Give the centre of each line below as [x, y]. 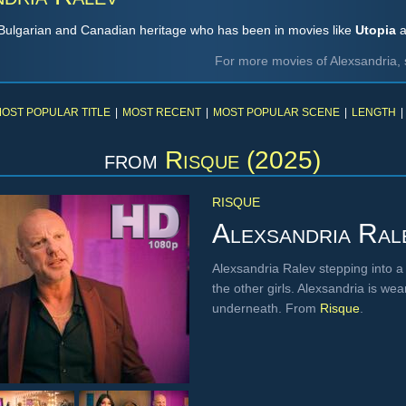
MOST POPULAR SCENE [276, 112]
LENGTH [374, 112]
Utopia [376, 30]
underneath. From [266, 308]
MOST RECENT [162, 112]
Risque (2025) [242, 160]
